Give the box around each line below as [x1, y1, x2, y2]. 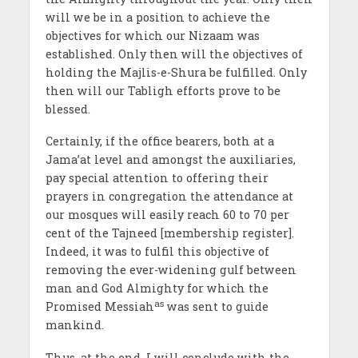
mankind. [45, 317, 104, 333]
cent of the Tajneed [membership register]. [45, 225, 294, 241]
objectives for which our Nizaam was [45, 27, 260, 43]
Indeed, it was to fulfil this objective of [45, 244, 269, 260]
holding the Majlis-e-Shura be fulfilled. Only [45, 64, 307, 80]
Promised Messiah [45, 299, 154, 315]
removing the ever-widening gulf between [45, 262, 296, 278]
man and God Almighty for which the [45, 280, 268, 296]
